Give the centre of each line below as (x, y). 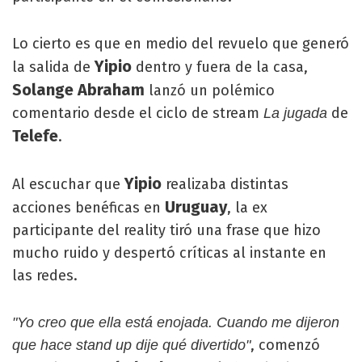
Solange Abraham (80, 90)
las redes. (45, 276)
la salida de (53, 67)
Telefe (35, 136)
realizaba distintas (227, 184)
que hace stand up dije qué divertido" (131, 345)
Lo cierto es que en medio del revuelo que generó (181, 44)
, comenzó (285, 345)
